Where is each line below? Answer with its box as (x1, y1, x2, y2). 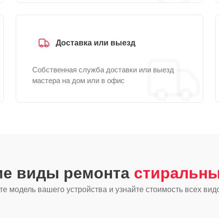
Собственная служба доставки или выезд (32, 66, 174, 74)
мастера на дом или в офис (32, 76, 125, 85)
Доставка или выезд (56, 39, 135, 47)
